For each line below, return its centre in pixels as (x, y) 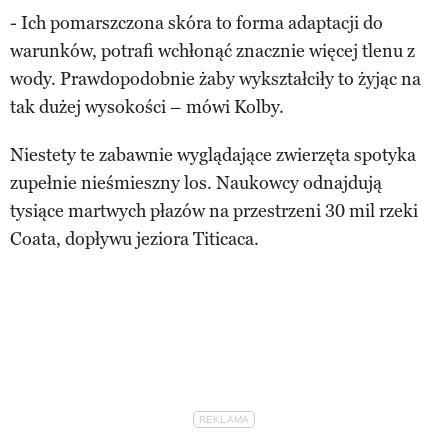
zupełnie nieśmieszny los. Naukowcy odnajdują (196, 182)
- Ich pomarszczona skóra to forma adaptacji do (196, 22)
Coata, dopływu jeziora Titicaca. (134, 238)
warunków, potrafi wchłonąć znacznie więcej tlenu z (212, 50)
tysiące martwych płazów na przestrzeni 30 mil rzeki (214, 210)
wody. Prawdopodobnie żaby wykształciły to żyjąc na (215, 78)
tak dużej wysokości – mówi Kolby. (147, 106)
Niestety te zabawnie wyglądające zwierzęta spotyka (213, 154)
